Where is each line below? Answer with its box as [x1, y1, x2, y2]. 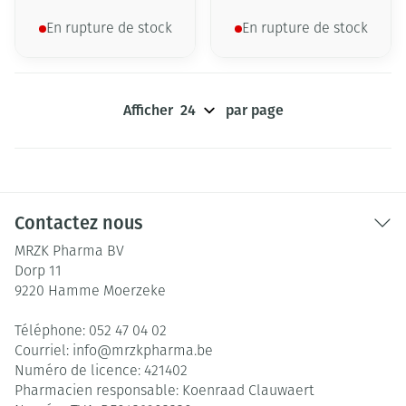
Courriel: [14, 344, 72, 359]
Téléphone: [14, 324, 89, 339]
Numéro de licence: [14, 364, 144, 379]
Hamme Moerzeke [48, 285, 166, 299]
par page [225, 101, 284, 119]
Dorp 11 [14, 265, 62, 279]
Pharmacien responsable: [14, 384, 182, 399]
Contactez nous [14, 212, 142, 234]
